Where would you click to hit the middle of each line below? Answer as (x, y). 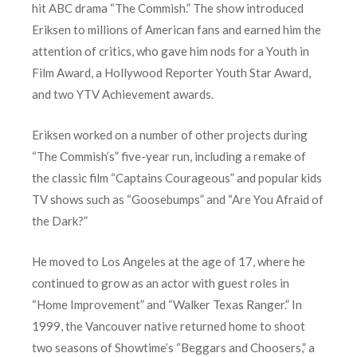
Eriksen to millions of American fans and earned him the (177, 30)
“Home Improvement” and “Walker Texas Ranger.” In (167, 305)
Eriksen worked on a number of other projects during (170, 135)
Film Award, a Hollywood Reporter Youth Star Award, (171, 73)
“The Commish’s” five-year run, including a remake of (169, 157)
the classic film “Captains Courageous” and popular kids (177, 178)
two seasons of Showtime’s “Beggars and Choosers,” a (173, 348)
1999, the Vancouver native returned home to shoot (169, 326)
